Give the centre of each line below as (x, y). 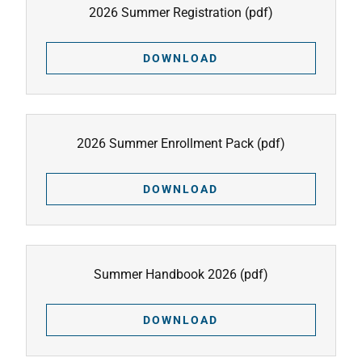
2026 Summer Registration (165, 13)
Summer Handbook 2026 (165, 274)
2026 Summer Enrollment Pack (165, 143)
